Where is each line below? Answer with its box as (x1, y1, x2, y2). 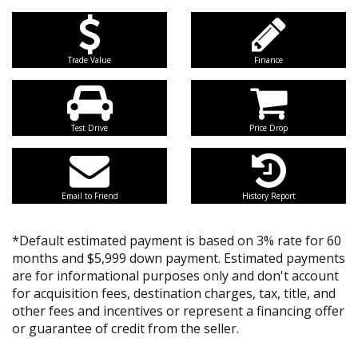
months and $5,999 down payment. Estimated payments (12, 249, 345, 267)
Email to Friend (61, 190, 118, 201)
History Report (241, 190, 296, 201)
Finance (254, 54, 283, 66)
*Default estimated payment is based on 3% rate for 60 (12, 232, 341, 249)
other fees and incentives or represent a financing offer (12, 302, 344, 320)
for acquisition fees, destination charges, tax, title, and (12, 284, 336, 302)
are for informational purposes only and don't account (12, 267, 339, 284)
